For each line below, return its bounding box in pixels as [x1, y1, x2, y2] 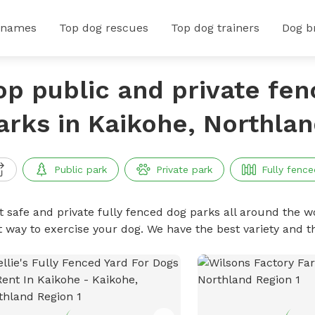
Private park [155, 164, 212, 175]
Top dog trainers [171, 21, 259, 34]
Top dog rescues [59, 21, 148, 34]
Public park [53, 164, 107, 175]
